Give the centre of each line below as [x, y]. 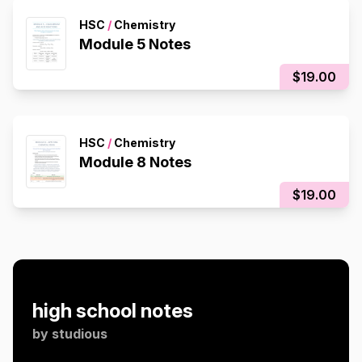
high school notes [113, 311]
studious [80, 334]
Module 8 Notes [135, 162]
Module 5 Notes [135, 44]
